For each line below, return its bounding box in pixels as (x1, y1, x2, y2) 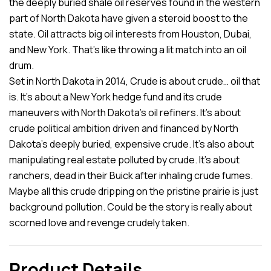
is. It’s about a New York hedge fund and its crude (9, 90, 222, 103)
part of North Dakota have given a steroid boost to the (9, 11, 248, 25)
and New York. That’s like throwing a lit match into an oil (9, 42, 246, 56)
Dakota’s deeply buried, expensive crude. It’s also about (9, 137, 254, 151)
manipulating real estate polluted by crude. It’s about (9, 152, 240, 166)
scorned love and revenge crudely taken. (9, 215, 189, 229)
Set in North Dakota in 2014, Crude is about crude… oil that (9, 74, 260, 88)
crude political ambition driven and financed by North (9, 121, 238, 135)
